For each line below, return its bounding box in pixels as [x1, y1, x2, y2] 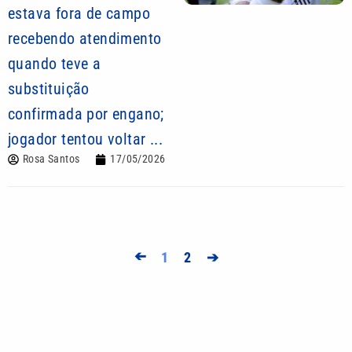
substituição [8, 79, 90, 98]
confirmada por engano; [8, 104, 164, 123]
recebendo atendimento [8, 29, 162, 48]
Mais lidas [47, 332, 102, 347]
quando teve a [8, 54, 101, 73]
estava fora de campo [8, 4, 150, 23]
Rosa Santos [23, 152, 80, 165]
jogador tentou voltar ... [8, 130, 163, 148]
